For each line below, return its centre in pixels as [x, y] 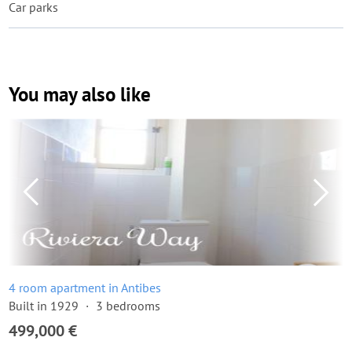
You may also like [80, 94]
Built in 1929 [44, 306]
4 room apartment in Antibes [85, 288]
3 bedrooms [128, 306]
